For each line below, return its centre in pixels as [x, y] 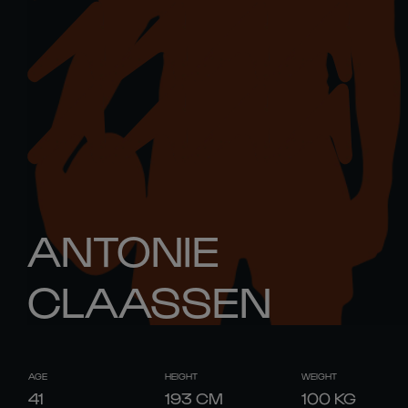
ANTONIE [123, 249]
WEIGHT [319, 376]
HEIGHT [181, 376]
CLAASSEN [149, 300]
